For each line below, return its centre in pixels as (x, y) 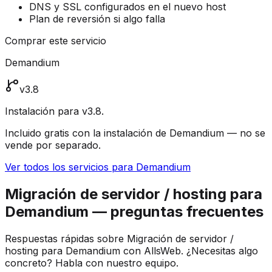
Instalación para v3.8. (54, 111)
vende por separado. (53, 145)
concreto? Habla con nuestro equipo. (92, 263)
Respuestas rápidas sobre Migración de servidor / (119, 238)
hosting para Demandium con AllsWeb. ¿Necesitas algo (131, 250)
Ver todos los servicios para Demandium (98, 167)
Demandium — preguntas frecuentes (134, 212)
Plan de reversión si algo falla (97, 19)
